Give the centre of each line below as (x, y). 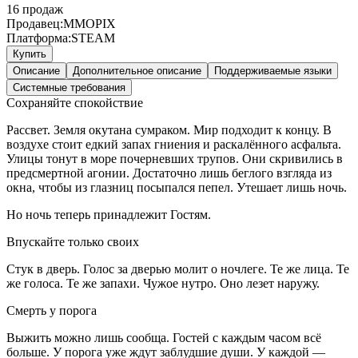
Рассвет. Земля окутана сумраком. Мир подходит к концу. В (169, 129)
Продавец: (35, 23)
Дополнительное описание (137, 70)
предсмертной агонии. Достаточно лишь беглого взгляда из (169, 173)
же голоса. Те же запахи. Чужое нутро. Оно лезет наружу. (163, 283)
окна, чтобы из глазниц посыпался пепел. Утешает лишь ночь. (177, 187)
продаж (43, 9)
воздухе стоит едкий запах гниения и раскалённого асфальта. (174, 144)
